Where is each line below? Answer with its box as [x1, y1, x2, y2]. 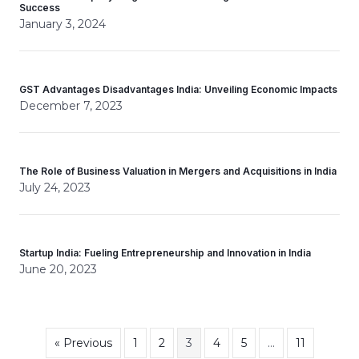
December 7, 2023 [19, 99, 123, 113]
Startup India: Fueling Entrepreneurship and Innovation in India [19, 247, 311, 259]
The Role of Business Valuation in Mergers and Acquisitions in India [19, 165, 337, 177]
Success [19, 2, 60, 14]
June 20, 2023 [19, 262, 97, 276]
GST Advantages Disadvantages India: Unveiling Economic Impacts [19, 83, 337, 95]
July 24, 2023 [19, 180, 91, 195]
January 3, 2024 [19, 17, 106, 31]
